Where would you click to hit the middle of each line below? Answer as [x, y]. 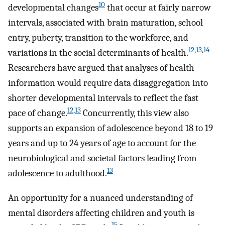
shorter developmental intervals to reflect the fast [103, 98]
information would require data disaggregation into [108, 83]
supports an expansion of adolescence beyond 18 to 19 [110, 128]
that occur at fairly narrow [158, 8]
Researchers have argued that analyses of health [101, 68]
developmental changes [53, 8]
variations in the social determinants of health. [98, 53]
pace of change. [38, 113]
